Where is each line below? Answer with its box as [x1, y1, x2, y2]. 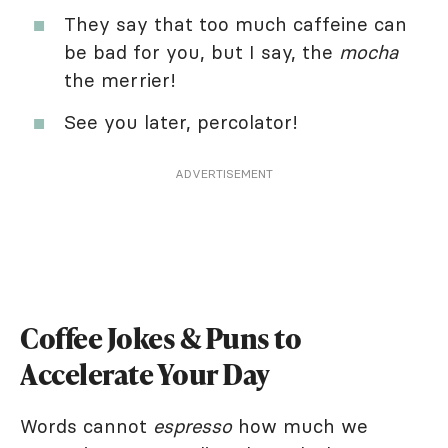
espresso [153, 414, 232, 439]
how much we [232, 414, 368, 439]
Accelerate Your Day [20, 355, 270, 394]
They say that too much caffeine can [64, 12, 407, 37]
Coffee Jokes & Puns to [20, 319, 301, 358]
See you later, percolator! [64, 110, 298, 135]
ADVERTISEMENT [175, 166, 273, 182]
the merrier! [64, 68, 176, 93]
